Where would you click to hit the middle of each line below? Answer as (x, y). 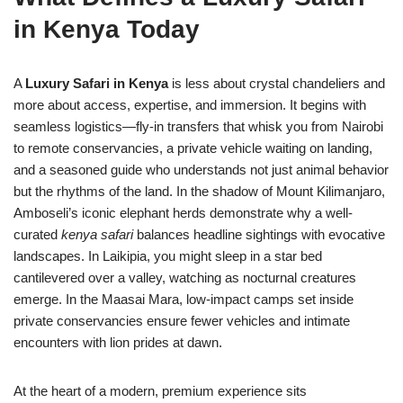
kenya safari (97, 234)
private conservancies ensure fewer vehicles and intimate (182, 321)
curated (37, 234)
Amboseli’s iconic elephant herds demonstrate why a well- (183, 213)
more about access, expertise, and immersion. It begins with (190, 105)
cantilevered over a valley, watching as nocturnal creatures (185, 278)
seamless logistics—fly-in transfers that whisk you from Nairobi (198, 126)
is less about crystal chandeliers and (277, 83)
